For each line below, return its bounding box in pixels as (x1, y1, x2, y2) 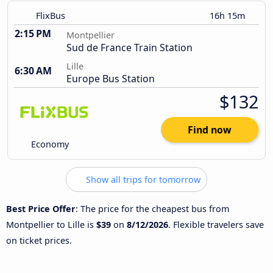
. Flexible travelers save (168, 218, 264, 230)
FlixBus (36, 10, 65, 22)
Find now (188, 123, 232, 137)
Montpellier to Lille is (6, 218, 96, 230)
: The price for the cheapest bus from (76, 202, 229, 214)
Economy (29, 138, 69, 151)
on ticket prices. (6, 234, 72, 246)
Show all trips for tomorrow (83, 174, 200, 186)
